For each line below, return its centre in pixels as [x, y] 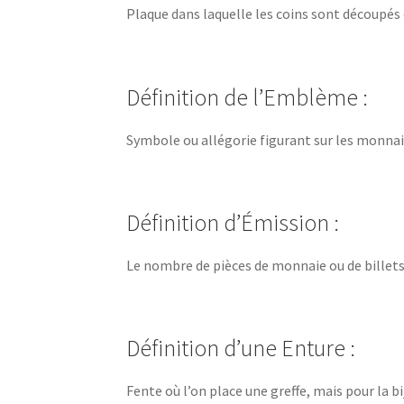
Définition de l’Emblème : [248, 97]
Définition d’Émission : [233, 222]
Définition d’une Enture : [241, 349]
